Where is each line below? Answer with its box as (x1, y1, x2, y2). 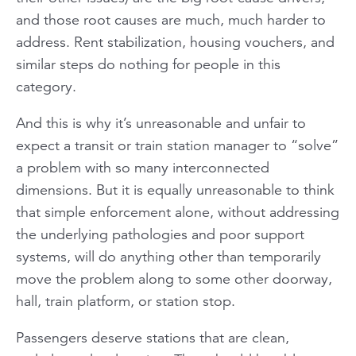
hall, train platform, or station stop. (16, 292, 235, 310)
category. (16, 77, 76, 95)
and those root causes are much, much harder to (16, 10, 326, 29)
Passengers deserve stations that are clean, (16, 328, 289, 346)
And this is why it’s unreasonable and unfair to (16, 114, 306, 132)
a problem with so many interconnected (16, 158, 269, 176)
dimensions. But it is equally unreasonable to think (16, 180, 335, 199)
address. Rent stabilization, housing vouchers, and (16, 33, 335, 51)
